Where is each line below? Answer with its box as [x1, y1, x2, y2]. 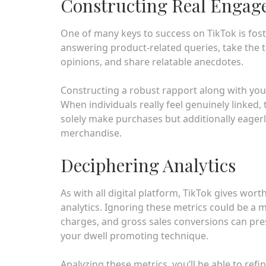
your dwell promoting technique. [61, 229, 208, 242]
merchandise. [61, 126, 122, 140]
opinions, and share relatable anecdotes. [61, 55, 243, 68]
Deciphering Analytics [61, 153, 236, 177]
